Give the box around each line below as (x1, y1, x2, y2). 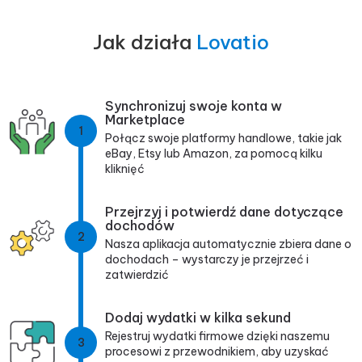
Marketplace (105, 112, 185, 128)
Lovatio (196, 30, 269, 55)
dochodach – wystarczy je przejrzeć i (105, 252, 309, 267)
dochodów (105, 217, 175, 234)
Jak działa (92, 30, 196, 55)
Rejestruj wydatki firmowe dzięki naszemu (105, 329, 330, 344)
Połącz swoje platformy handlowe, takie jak (105, 131, 342, 146)
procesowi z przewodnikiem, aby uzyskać (105, 344, 329, 360)
